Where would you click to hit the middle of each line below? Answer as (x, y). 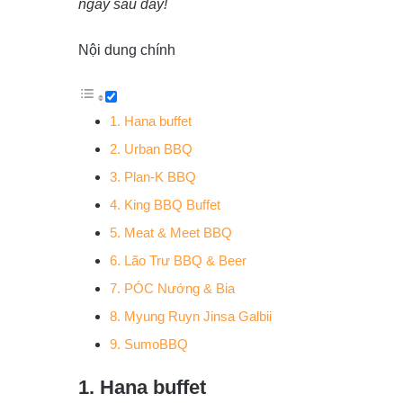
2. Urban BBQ (151, 149)
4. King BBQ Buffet (165, 205)
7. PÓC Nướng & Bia (172, 288)
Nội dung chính (127, 50)
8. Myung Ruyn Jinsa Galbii (191, 316)
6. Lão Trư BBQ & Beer (178, 260)
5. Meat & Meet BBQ (171, 233)
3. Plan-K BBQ (153, 177)
